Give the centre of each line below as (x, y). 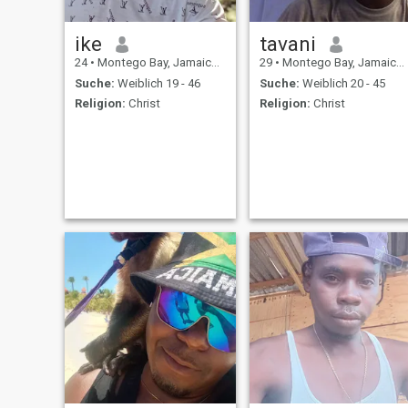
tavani (287, 44)
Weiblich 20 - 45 (342, 83)
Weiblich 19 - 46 (157, 83)
